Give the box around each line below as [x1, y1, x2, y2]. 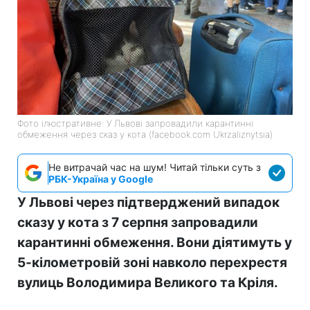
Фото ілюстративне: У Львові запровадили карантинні [17, 118, 253, 129]
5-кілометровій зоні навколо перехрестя [17, 255, 287, 271]
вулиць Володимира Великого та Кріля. [17, 275, 278, 291]
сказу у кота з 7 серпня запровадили [17, 215, 258, 231]
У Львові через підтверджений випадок [17, 194, 280, 211]
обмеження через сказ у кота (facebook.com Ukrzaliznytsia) [17, 129, 273, 140]
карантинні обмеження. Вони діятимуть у [17, 235, 292, 251]
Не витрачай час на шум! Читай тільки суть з [48, 161, 261, 174]
